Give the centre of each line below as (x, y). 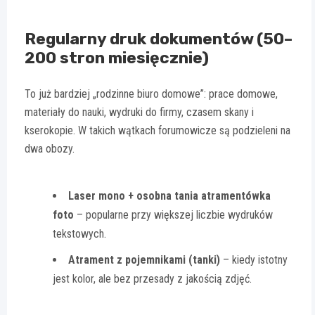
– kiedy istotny (254, 260)
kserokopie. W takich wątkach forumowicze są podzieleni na (157, 131)
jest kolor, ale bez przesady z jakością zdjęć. (152, 279)
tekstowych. (79, 234)
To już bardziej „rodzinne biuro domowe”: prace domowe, (151, 94)
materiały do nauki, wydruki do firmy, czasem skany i (139, 112)
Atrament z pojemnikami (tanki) (144, 260)
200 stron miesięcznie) (117, 58)
